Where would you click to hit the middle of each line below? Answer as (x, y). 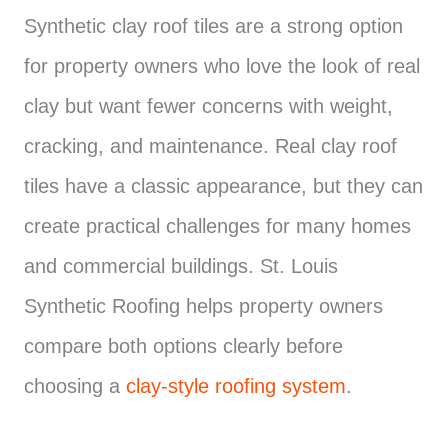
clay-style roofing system (236, 385)
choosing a (75, 385)
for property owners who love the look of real (222, 65)
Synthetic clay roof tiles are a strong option (213, 25)
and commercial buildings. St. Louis (181, 265)
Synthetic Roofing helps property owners (203, 305)
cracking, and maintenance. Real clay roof (210, 145)
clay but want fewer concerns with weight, (208, 105)
